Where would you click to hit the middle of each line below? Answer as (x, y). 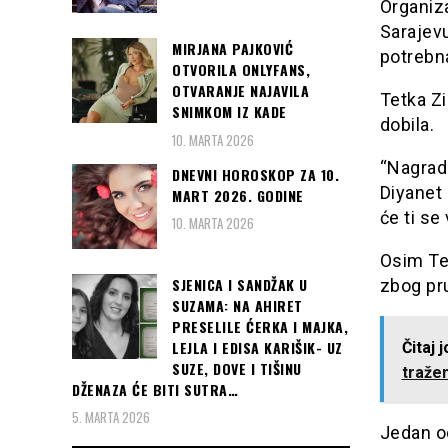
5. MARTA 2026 (111, 417)
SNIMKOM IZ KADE (229, 112)
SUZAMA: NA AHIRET (237, 305)
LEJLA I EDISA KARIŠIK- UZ (257, 347)
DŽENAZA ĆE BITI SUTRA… (155, 389)
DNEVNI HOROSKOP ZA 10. (255, 174)
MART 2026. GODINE (238, 195)
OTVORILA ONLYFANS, (241, 70)
